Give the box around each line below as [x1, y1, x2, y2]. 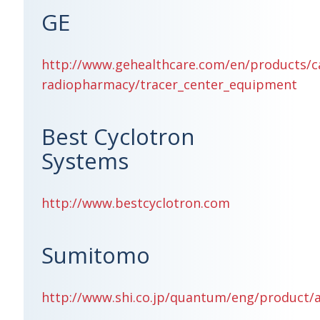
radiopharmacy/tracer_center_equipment [41, 76, 298, 93]
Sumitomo [41, 240, 151, 270]
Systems [41, 146, 129, 176]
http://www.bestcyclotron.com [41, 194, 231, 211]
